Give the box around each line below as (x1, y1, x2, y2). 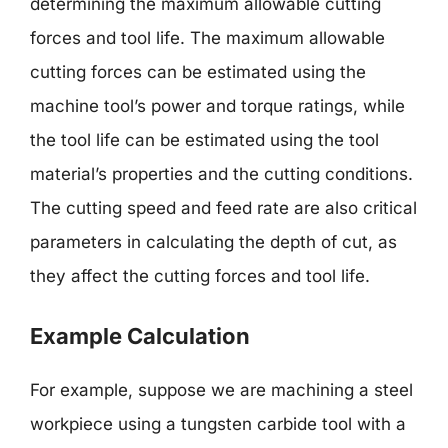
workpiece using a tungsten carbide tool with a (30, 413, 406, 434)
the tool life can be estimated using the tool (30, 130, 379, 150)
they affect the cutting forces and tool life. (30, 266, 370, 286)
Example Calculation (30, 322, 250, 349)
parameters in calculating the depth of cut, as (30, 232, 397, 252)
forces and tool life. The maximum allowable (30, 28, 385, 48)
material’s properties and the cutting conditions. (30, 164, 413, 184)
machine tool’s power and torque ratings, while (30, 96, 405, 116)
